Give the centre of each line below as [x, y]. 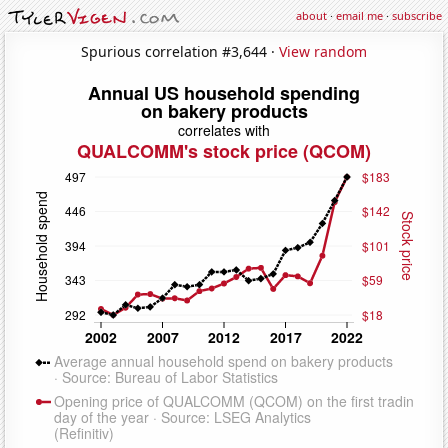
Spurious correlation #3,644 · [180, 51]
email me [359, 15]
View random [323, 51]
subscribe [417, 15]
